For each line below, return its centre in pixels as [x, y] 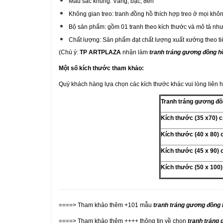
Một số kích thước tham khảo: [101, 68]
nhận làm [135, 52]
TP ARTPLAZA [100, 52]
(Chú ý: [69, 52]
